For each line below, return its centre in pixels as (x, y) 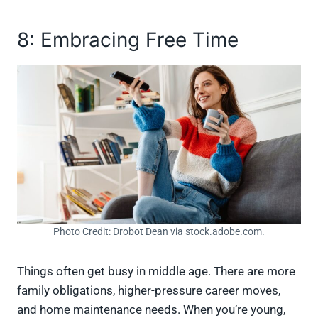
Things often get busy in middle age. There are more (156, 271)
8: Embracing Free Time (128, 40)
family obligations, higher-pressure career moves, (149, 290)
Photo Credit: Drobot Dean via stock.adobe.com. (159, 231)
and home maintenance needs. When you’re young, (151, 309)
